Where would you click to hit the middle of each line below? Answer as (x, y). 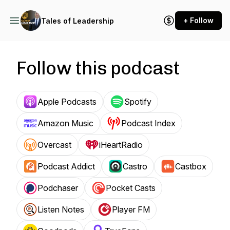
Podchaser (58, 188)
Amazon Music (65, 123)
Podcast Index (148, 123)
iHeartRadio (121, 145)
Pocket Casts (131, 188)
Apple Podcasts (67, 102)
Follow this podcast (98, 68)
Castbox (191, 166)
